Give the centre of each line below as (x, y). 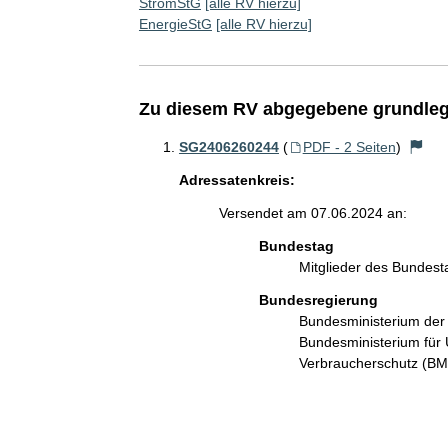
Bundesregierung (318, 299)
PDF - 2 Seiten (349, 146)
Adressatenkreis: (236, 179)
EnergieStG (175, 23)
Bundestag (296, 245)
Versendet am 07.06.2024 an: (312, 212)
